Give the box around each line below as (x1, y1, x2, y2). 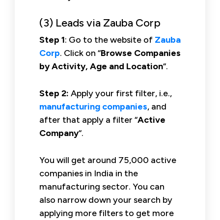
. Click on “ (60, 47, 101, 58)
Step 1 (39, 34, 65, 45)
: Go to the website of (65, 34, 155, 45)
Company (39, 127, 79, 138)
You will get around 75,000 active (39, 154, 176, 165)
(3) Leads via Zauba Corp (39, 16, 161, 29)
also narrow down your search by (39, 194, 172, 205)
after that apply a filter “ (39, 114, 137, 125)
